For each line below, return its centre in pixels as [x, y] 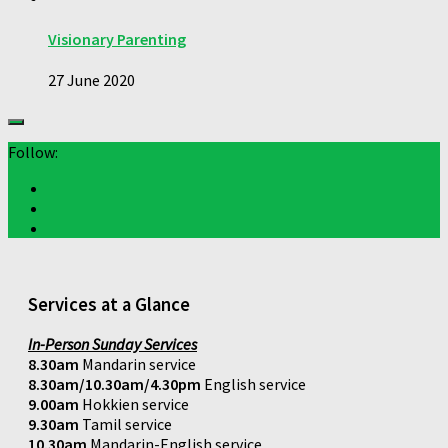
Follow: [33, 151]
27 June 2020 [91, 79]
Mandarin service [139, 364]
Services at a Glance [109, 304]
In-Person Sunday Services [112, 344]
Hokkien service [134, 404]
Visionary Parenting [117, 38]
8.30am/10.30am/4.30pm [114, 384]
